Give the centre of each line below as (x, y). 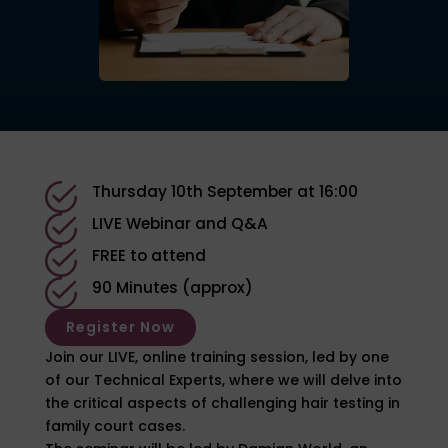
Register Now (120, 326)
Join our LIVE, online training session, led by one (216, 356)
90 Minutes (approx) (172, 287)
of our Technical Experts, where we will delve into (223, 379)
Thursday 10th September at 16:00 (224, 191)
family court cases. (114, 425)
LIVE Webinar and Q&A (179, 223)
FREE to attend (148, 255)
